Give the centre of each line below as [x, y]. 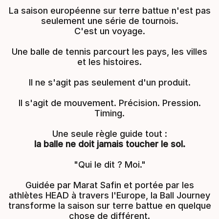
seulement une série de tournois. [109, 21]
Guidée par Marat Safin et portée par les [109, 185]
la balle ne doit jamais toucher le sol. [109, 144]
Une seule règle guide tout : [109, 134]
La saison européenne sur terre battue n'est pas [109, 11]
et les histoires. [109, 62]
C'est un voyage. [109, 31]
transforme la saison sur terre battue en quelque [109, 206]
